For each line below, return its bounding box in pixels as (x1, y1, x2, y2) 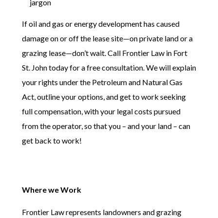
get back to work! (21, 135, 82, 145)
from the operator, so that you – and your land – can (21, 121, 190, 130)
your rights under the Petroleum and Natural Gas (21, 77, 182, 87)
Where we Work (21, 184, 81, 194)
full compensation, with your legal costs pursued (21, 106, 181, 116)
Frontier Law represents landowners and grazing (21, 207, 182, 217)
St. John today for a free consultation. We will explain (21, 62, 196, 72)
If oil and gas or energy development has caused (21, 18, 180, 28)
